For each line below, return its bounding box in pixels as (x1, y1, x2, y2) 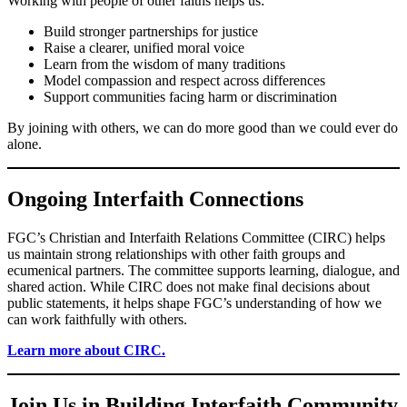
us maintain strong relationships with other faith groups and (7, 246, 345, 262)
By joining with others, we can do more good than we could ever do (7, 120, 398, 136)
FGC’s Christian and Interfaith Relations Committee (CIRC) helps (7, 230, 385, 245)
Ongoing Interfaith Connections (7, 187, 303, 212)
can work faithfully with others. (7, 312, 187, 327)
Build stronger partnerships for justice (44, 24, 258, 40)
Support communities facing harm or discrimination (44, 89, 337, 105)
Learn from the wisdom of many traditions (44, 56, 285, 73)
